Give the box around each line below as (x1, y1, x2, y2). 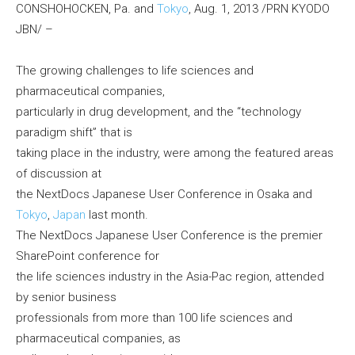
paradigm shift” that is (16, 125, 132, 140)
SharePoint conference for (16, 249, 159, 264)
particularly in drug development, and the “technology (16, 105, 301, 120)
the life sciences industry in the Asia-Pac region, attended (16, 269, 324, 284)
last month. (86, 208, 148, 223)
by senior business (16, 290, 116, 305)
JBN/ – (16, 22, 53, 37)
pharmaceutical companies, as (16, 331, 181, 346)
